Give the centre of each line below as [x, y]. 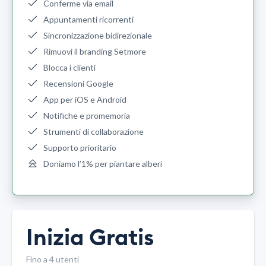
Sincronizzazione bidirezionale [98, 36]
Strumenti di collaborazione [94, 132]
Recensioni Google [78, 84]
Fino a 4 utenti [53, 259]
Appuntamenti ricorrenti [88, 20]
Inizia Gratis [90, 238]
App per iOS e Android [85, 100]
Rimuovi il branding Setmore [95, 52]
